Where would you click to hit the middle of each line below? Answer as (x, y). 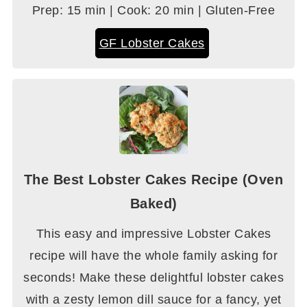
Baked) (153, 204)
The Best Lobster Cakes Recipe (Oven (153, 180)
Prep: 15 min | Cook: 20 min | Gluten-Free (153, 11)
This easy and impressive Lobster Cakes (153, 234)
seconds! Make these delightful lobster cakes (153, 278)
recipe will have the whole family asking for (153, 256)
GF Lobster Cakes (152, 44)
